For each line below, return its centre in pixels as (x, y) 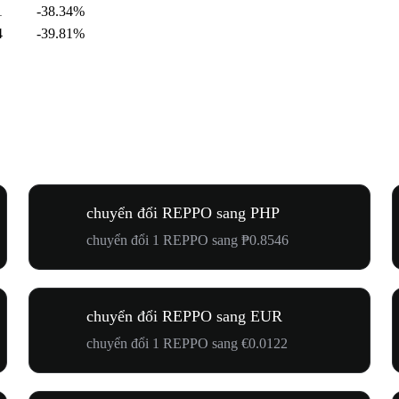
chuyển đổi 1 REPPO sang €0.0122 (187, 343)
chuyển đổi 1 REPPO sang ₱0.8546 (187, 240)
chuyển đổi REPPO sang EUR (184, 316)
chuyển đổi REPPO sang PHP (183, 212)
